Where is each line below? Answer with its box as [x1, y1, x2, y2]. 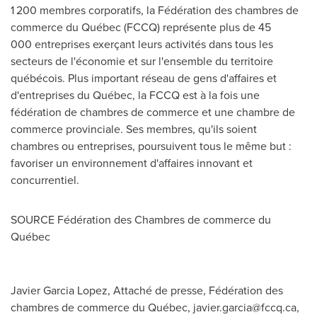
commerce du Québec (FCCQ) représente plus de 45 [11, 19, 273, 35]
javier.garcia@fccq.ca [193, 299, 296, 316]
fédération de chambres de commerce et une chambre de [11, 104, 295, 120]
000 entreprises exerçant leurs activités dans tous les [11, 36, 273, 52]
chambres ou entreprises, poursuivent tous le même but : [11, 138, 292, 154]
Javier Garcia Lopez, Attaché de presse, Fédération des [11, 282, 283, 299]
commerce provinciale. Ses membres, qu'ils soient [11, 121, 257, 137]
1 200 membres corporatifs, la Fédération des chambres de [11, 2, 299, 18]
